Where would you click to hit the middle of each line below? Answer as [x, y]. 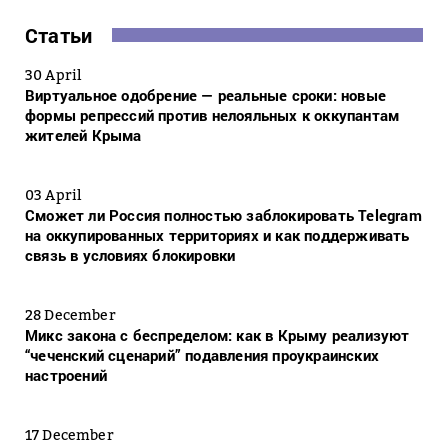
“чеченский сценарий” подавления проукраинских [202, 355]
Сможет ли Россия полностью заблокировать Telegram [223, 215]
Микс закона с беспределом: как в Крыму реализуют [217, 335]
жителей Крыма [83, 135]
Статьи [59, 35]
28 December [70, 315]
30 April [53, 75]
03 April [53, 195]
